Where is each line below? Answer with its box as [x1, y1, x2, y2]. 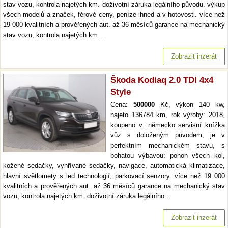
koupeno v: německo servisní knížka [110, 121, 225, 129]
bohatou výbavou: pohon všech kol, [110, 152, 225, 159]
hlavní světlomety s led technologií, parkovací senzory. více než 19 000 [3, 172, 225, 180]
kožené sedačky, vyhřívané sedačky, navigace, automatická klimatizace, [3, 162, 225, 169]
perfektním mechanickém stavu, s [110, 141, 225, 149]
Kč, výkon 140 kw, [154, 101, 225, 108]
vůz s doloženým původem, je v [110, 131, 225, 139]
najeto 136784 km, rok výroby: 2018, [110, 111, 225, 119]
